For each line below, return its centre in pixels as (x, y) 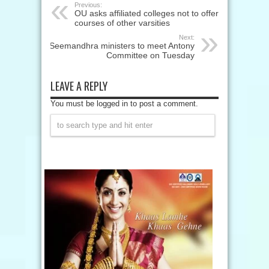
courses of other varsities (122, 23)
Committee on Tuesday (150, 55)
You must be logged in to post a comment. (124, 104)
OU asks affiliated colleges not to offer (147, 13)
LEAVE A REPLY (79, 86)
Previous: (88, 5)
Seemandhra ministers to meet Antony (122, 46)
